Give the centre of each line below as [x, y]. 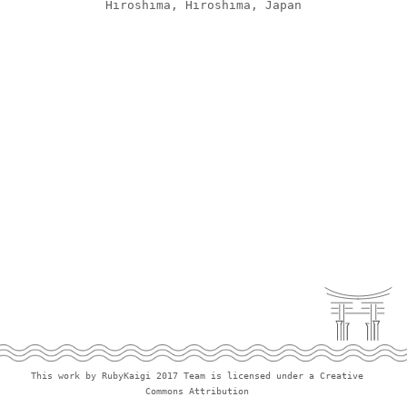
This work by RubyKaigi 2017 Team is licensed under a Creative [197, 376]
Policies [174, 77]
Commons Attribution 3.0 [197, 391]
